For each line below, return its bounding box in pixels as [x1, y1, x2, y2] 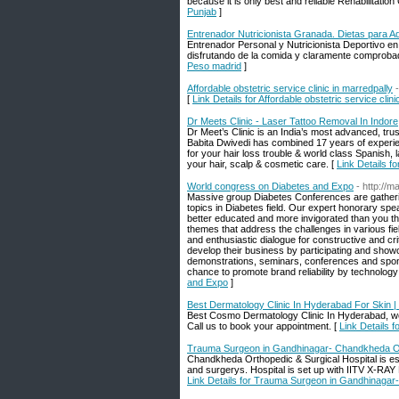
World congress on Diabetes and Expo [187, 181, 354, 191]
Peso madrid [187, 61, 241, 71]
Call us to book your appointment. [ [187, 321, 339, 331]
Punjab [187, 6, 216, 17]
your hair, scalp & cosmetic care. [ [187, 159, 337, 169]
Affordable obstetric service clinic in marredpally [187, 83, 393, 94]
